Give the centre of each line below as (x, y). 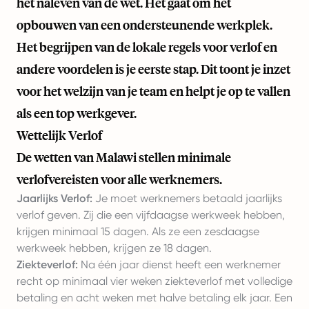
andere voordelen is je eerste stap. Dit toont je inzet (153, 69)
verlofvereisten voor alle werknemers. (119, 180)
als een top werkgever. (77, 113)
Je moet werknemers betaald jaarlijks (187, 199)
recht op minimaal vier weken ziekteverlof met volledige (154, 281)
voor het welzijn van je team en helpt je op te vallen (153, 91)
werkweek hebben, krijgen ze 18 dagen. (114, 248)
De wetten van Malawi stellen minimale (124, 158)
